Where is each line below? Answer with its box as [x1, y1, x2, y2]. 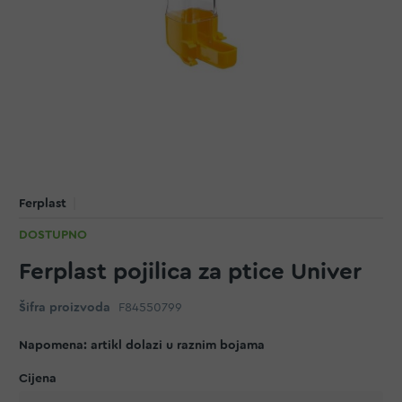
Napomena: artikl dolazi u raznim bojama [19, 339, 265, 352]
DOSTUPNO [19, 229, 87, 241]
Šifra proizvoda [19, 301, 110, 314]
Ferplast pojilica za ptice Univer [19, 260, 362, 284]
